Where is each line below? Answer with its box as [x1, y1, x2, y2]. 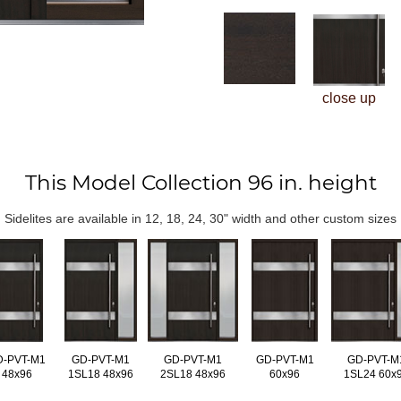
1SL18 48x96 [68, 367, 134, 380]
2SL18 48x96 [159, 367, 226, 380]
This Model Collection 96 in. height [24, 169, 377, 195]
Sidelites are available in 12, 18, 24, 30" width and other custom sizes [4, 210, 397, 226]
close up [321, 90, 376, 106]
